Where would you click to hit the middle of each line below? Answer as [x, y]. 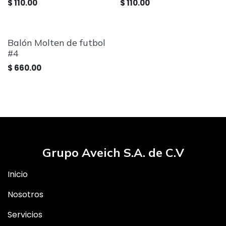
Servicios [25, 215]
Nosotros [25, 194]
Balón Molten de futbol [56, 42]
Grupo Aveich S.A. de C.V [113, 152]
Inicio [18, 174]
